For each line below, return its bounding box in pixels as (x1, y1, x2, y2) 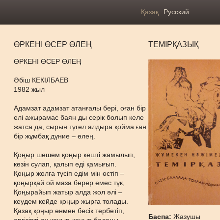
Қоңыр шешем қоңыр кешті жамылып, (14, 151, 136, 159)
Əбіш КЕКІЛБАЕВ (14, 76, 69, 84)
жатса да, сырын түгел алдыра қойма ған (14, 123, 147, 131)
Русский (163, 8, 189, 16)
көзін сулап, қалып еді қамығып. (14, 160, 117, 168)
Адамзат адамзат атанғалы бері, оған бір (14, 104, 146, 112)
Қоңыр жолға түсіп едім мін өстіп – (14, 169, 125, 177)
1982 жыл (14, 85, 45, 93)
